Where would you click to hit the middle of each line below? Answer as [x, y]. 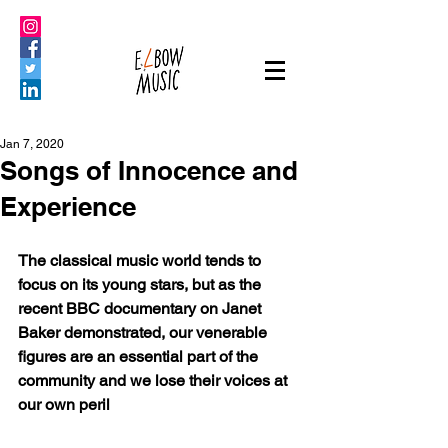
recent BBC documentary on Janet [141, 308]
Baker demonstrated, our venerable [144, 332]
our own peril [64, 404]
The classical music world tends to [141, 260]
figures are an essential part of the [140, 356]
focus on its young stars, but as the [141, 284]
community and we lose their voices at [154, 380]
